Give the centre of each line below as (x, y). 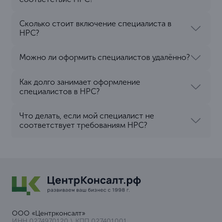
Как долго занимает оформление (80, 82)
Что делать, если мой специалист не (87, 115)
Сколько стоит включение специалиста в (95, 23)
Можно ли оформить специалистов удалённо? (105, 57)
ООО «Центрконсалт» (48, 213)
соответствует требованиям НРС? (83, 125)
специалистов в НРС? (59, 91)
